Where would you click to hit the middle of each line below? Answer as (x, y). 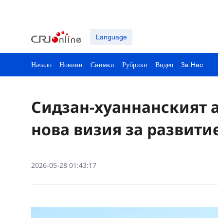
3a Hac (192, 64)
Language (111, 37)
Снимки (102, 64)
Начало (41, 64)
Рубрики (135, 64)
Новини (71, 64)
